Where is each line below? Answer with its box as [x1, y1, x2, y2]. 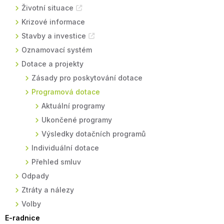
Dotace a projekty [21, 59, 83, 68]
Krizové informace [21, 17, 85, 26]
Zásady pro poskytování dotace [31, 73, 142, 82]
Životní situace [21, 3, 73, 12]
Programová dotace [31, 87, 100, 96]
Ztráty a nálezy [21, 185, 74, 194]
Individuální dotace [31, 143, 99, 152]
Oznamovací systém [21, 45, 92, 54]
